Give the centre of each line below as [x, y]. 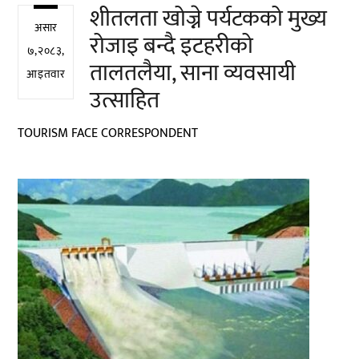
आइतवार [46, 75]
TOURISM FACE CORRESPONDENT [108, 133]
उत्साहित [125, 100]
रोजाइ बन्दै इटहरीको [172, 45]
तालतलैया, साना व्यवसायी [193, 73]
